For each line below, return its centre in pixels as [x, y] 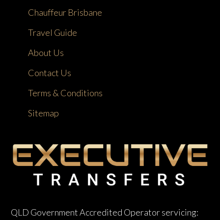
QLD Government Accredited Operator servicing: [105, 212]
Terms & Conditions [66, 93]
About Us [46, 52]
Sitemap [44, 113]
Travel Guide [53, 32]
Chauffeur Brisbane [65, 12]
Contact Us [50, 72]
